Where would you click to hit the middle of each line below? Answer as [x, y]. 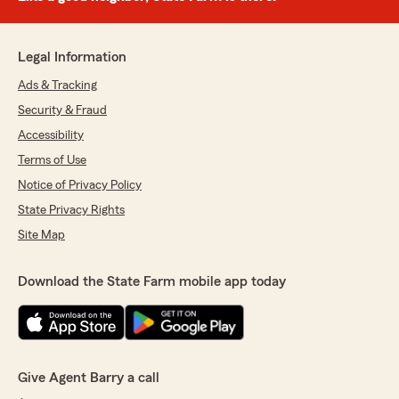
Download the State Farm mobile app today [152, 281]
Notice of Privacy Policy [80, 185]
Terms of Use [52, 160]
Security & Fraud [62, 110]
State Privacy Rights [71, 210]
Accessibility [51, 135]
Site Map [41, 235]
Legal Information [72, 57]
